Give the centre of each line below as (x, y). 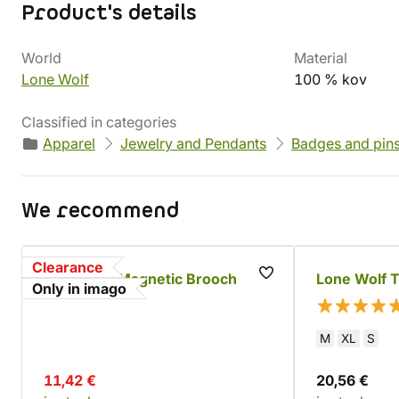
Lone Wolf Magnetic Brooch (140, 279)
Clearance (68, 267)
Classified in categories (99, 122)
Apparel (69, 143)
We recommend (100, 211)
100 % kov (330, 79)
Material (321, 58)
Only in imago (79, 289)
